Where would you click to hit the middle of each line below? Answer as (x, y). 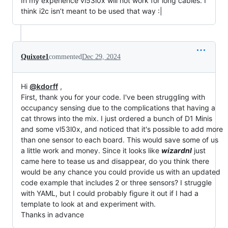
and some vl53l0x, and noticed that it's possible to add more (122, 129)
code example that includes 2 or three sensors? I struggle (116, 182)
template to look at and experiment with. (88, 204)
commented (65, 56)
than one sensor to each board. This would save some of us (120, 139)
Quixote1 (35, 56)
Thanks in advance (52, 214)
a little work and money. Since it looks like (91, 150)
